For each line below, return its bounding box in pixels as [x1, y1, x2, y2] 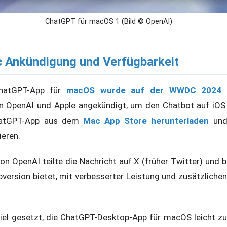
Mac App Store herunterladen [83, 115, 209, 126]
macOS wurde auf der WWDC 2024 [66, 85, 222, 95]
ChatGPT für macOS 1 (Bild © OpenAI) [45, 17, 172, 26]
